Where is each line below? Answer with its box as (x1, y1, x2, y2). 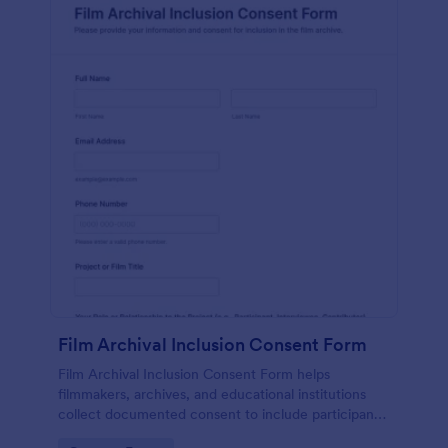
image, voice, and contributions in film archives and (58, 425, 381, 443)
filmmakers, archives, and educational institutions (58, 385, 366, 403)
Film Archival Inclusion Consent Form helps (58, 365, 330, 383)
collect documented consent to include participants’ (58, 405, 389, 423)
